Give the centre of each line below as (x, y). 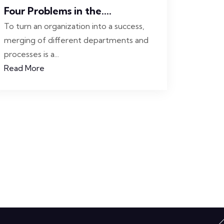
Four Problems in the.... (58, 11)
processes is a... (31, 54)
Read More (24, 68)
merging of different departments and (76, 40)
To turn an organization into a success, (74, 26)
